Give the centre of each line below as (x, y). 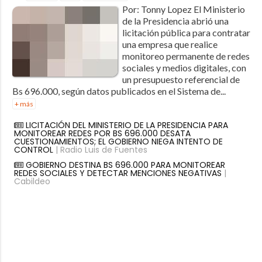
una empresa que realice (170, 44)
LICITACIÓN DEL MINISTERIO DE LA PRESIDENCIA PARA (127, 125)
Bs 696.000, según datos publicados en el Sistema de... (119, 91)
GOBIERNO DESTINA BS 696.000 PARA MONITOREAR (125, 165)
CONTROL (33, 149)
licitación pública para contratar (186, 32)
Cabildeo (32, 181)
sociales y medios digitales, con (184, 67)
